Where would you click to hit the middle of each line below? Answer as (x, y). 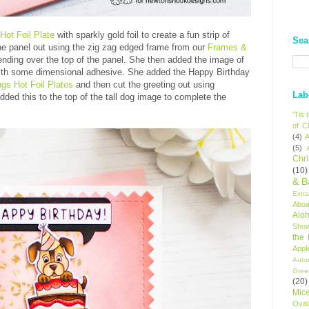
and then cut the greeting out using (144, 84)
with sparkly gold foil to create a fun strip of (142, 34)
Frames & (227, 47)
